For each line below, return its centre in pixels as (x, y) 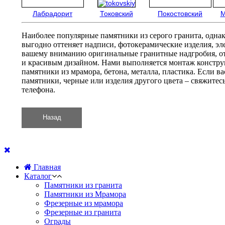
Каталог (38, 176)
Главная (46, 167)
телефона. (38, 89)
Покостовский (180, 13)
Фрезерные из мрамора (84, 203)
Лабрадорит (52, 13)
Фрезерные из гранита (83, 212)
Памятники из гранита (83, 185)
